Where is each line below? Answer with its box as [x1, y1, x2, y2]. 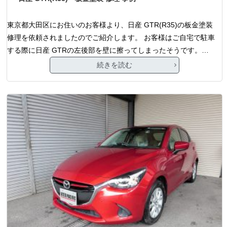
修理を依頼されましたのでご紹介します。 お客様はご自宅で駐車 [7, 33, 215, 42]
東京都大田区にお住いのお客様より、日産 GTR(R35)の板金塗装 [7, 20, 213, 29]
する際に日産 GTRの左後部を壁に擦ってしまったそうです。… [7, 46, 209, 54]
